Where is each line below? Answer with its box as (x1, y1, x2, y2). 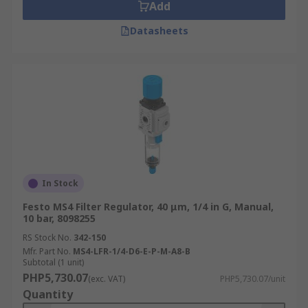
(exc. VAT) (88, 273, 125, 285)
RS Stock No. (23, 232, 71, 243)
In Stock (42, 177, 78, 189)
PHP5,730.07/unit (220, 273, 285, 285)
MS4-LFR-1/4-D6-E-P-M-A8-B (73, 245, 190, 257)
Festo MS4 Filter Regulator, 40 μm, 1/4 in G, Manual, (23, 200, 274, 213)
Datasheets (129, 24, 188, 37)
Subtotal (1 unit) (23, 256, 84, 268)
